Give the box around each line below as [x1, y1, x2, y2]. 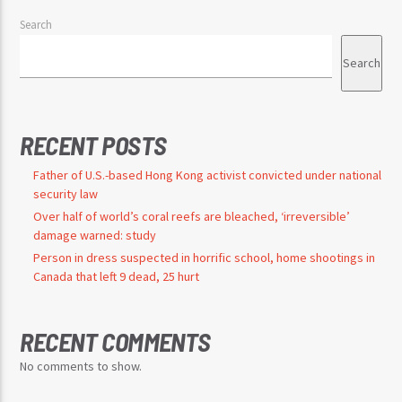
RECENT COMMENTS [20, 326, 211, 358]
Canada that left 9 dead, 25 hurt [33, 268, 200, 285]
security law [33, 185, 99, 202]
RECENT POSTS [20, 128, 167, 161]
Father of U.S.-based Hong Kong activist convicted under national [33, 166, 382, 183]
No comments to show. [20, 358, 143, 375]
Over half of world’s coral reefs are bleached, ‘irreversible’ [33, 207, 351, 224]
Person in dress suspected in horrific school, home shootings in [33, 249, 376, 267]
